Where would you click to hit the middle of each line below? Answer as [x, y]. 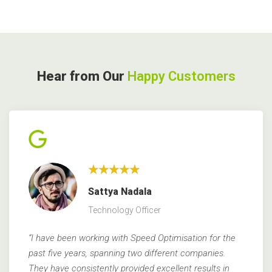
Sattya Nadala [120, 192]
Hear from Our [82, 76]
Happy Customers [181, 76]
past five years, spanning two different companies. [127, 253]
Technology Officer [124, 210]
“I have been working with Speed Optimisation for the [132, 238]
